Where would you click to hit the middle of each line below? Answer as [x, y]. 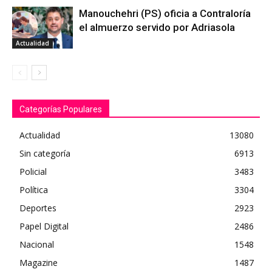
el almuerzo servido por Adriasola [157, 27]
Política [34, 190]
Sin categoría [45, 153]
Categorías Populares [61, 109]
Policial [33, 172]
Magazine [39, 263]
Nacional [37, 244]
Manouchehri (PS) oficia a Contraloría [165, 13]
